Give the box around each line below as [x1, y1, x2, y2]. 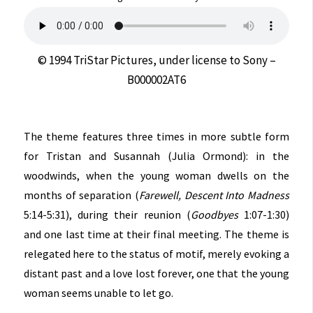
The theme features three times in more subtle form [24, 129, 289, 144]
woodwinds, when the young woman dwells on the [24, 168, 289, 183]
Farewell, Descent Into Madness [139, 188, 289, 203]
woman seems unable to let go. [24, 286, 174, 300]
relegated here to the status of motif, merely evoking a [24, 247, 289, 261]
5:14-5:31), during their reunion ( [24, 208, 191, 222]
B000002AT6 [127, 71, 186, 87]
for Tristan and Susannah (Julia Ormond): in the [24, 149, 289, 163]
